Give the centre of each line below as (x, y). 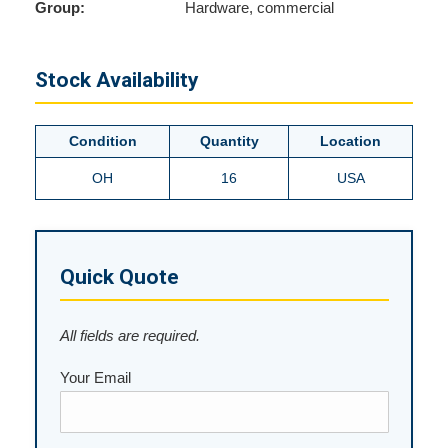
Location (350, 141)
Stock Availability (117, 80)
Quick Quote (119, 276)
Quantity (229, 141)
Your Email (95, 377)
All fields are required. (129, 335)
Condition (102, 141)
